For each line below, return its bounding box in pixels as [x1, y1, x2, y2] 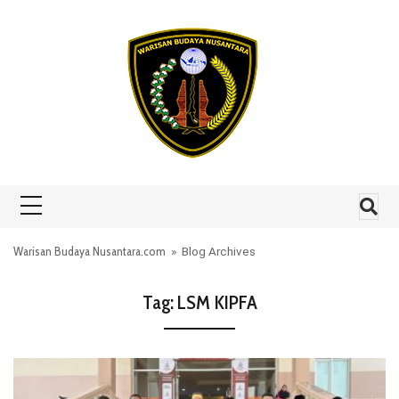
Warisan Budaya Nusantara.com [13, 244, 166, 258]
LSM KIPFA [176, 290, 257, 314]
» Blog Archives [166, 244, 256, 258]
